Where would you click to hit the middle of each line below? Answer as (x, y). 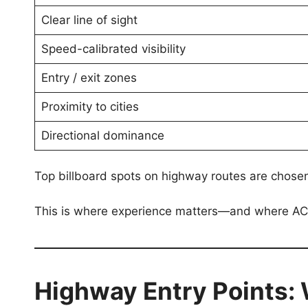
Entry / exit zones (89, 77)
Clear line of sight (89, 20)
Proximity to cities (90, 106)
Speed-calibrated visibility (113, 48)
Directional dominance (102, 135)
